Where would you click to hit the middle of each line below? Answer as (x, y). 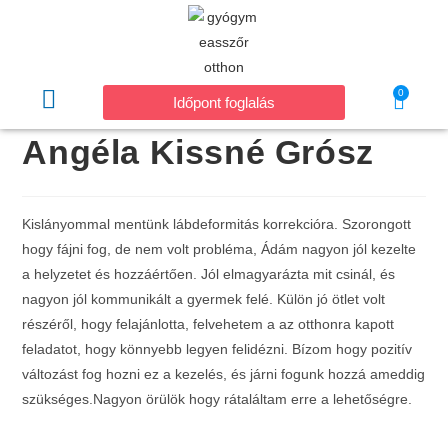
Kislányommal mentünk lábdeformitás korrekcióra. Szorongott (217, 224)
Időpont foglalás (223, 102)
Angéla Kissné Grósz (198, 152)
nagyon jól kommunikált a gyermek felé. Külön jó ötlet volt (204, 299)
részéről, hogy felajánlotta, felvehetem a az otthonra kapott (208, 324)
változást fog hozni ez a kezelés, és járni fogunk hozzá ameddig (224, 374)
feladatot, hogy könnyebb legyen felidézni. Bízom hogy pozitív (217, 349)
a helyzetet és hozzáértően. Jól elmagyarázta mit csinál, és (209, 274)
